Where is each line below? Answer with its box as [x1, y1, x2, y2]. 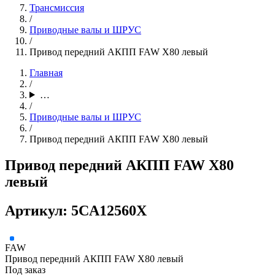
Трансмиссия [29, 2, 84, 13]
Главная [29, 67, 63, 78]
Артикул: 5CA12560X [5, 202, 147, 219]
